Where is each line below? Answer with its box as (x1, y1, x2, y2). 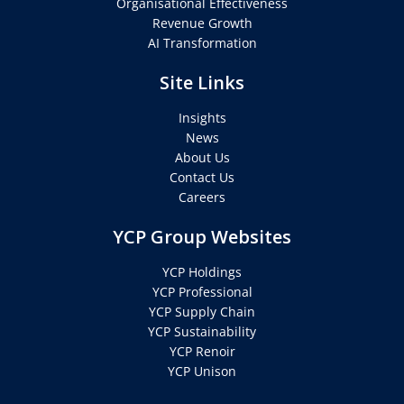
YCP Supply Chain (149, 303, 255, 321)
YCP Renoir (169, 343, 235, 361)
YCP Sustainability (148, 323, 256, 341)
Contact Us (170, 169, 234, 187)
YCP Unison (168, 363, 236, 381)
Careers (179, 188, 225, 207)
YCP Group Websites (113, 225, 291, 250)
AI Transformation (147, 34, 257, 52)
